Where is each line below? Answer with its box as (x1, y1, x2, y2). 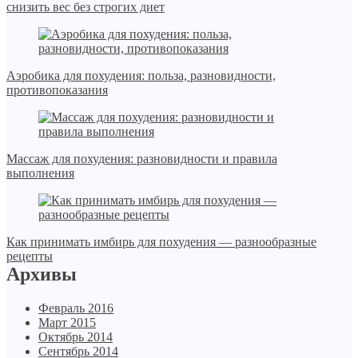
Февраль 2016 (38, 301, 113, 316)
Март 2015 (38, 316, 96, 330)
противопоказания (6, 83, 108, 97)
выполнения (6, 166, 74, 181)
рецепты (6, 249, 53, 264)
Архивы (6, 264, 77, 285)
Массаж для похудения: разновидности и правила (6, 152, 277, 166)
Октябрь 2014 (38, 330, 113, 344)
